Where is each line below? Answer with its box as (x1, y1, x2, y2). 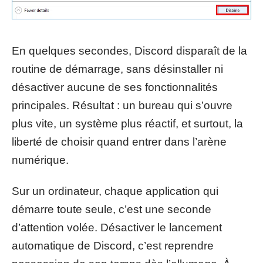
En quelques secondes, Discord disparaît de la (12, 44, 247, 57)
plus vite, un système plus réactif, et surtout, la (12, 117, 243, 130)
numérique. (12, 153, 69, 166)
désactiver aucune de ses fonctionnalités (12, 80, 218, 93)
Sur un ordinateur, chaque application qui (12, 185, 218, 198)
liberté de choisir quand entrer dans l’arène (12, 135, 227, 148)
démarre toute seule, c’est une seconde (12, 203, 211, 216)
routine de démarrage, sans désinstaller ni (12, 62, 223, 75)
